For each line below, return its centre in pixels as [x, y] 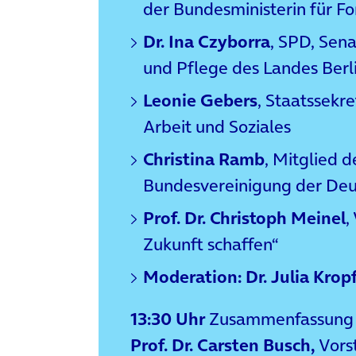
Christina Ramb [204, 159]
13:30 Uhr [168, 318]
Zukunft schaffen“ [211, 244]
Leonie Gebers [200, 101]
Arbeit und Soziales [217, 127]
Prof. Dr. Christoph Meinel [244, 218]
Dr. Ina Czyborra [207, 42]
